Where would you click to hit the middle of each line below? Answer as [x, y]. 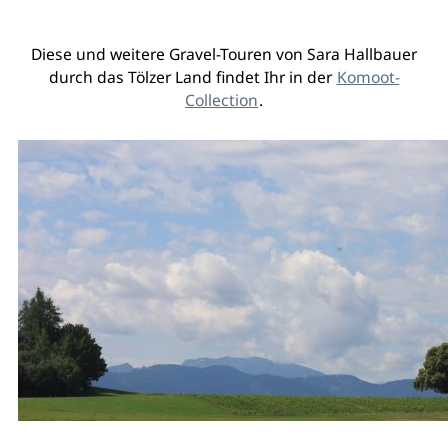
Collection [221, 99]
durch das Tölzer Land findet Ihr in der [192, 76]
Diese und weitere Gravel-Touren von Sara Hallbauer [224, 53]
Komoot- [368, 76]
